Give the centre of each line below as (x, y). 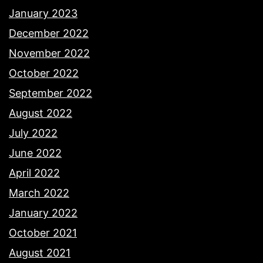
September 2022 (50, 93)
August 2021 (40, 252)
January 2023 (43, 13)
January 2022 (43, 213)
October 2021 (43, 232)
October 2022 (44, 73)
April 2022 (34, 173)
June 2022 (35, 153)
